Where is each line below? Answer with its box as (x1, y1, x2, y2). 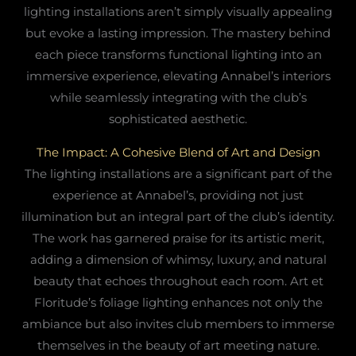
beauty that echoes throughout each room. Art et (33, 273, 323, 288)
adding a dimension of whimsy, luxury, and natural (29, 251, 327, 267)
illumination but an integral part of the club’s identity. (21, 208, 335, 224)
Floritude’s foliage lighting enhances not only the (33, 294, 323, 310)
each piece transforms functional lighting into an (34, 46, 322, 62)
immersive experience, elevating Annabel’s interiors (25, 68, 331, 83)
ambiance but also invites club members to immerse (21, 315, 335, 331)
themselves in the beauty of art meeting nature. (37, 337, 319, 353)
